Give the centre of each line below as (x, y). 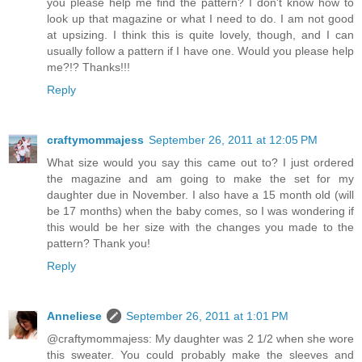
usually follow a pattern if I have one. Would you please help (200, 51)
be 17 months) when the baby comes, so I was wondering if (200, 211)
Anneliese (74, 316)
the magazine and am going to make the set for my (200, 179)
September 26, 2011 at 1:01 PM (207, 316)
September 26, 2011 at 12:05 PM (233, 140)
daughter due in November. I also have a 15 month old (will (200, 195)
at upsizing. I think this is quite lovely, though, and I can (200, 35)
